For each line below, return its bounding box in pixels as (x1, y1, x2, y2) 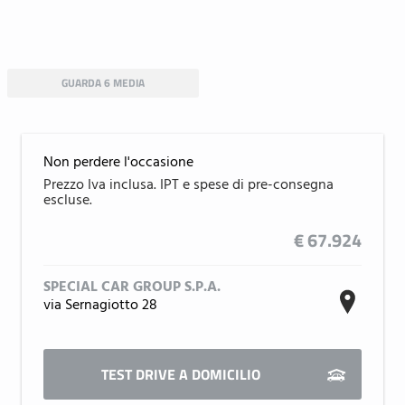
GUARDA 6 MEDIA (61, 74, 145, 91)
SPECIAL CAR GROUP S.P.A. (43, 276, 221, 299)
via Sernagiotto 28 (43, 294, 157, 317)
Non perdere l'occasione (43, 151, 193, 174)
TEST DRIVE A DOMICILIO (101, 363, 260, 385)
